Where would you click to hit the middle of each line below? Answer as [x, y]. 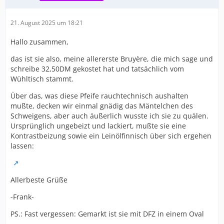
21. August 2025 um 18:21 [47, 23]
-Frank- [22, 197]
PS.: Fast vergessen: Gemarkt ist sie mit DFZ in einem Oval [107, 214]
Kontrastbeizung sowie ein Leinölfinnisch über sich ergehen [111, 136]
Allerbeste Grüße [39, 180]
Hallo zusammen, [39, 42]
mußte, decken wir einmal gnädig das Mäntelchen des [102, 106]
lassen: [22, 146]
